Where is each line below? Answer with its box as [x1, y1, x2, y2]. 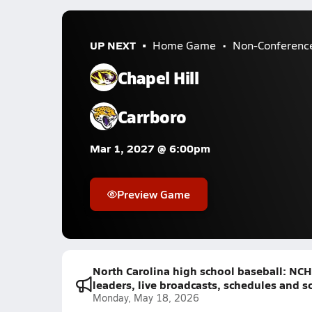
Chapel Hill [117, 65, 199, 89]
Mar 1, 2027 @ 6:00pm [89, 140, 210, 156]
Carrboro [117, 104, 187, 128]
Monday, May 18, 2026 [92, 291, 199, 304]
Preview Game [116, 186, 190, 202]
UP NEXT [89, 37, 136, 53]
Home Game [152, 38, 216, 52]
